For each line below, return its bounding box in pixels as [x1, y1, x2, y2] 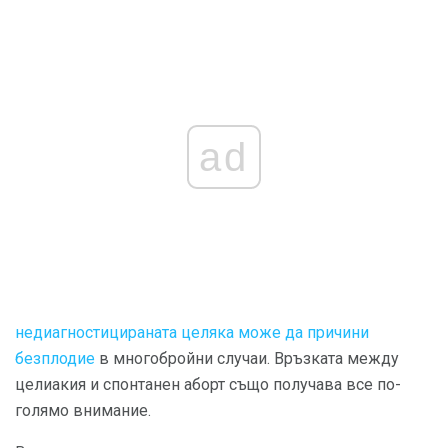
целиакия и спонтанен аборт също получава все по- [15, 374, 401, 394]
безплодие [15, 348, 95, 368]
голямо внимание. [15, 400, 151, 420]
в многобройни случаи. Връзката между [95, 348, 399, 368]
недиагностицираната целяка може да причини [15, 322, 369, 342]
